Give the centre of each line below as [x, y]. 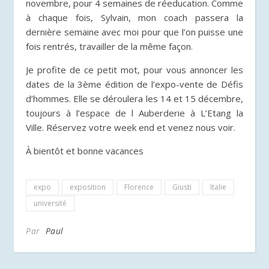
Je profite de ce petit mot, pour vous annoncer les [134, 70]
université [50, 203]
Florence [139, 187]
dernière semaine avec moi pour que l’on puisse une [134, 32]
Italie [218, 187]
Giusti [182, 187]
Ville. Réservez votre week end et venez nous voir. [131, 127]
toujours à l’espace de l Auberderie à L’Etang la [134, 113]
